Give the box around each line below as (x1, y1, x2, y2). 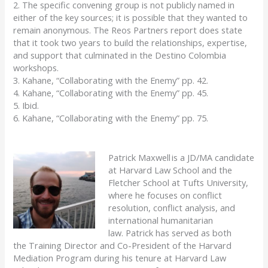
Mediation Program (13, 251, 92, 264)
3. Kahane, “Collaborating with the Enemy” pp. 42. (13, 74, 209, 87)
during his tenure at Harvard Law (92, 251, 227, 264)
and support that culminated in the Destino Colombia (13, 49, 227, 62)
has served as (153, 226, 213, 239)
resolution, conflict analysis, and (108, 201, 236, 214)
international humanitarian (108, 214, 214, 226)
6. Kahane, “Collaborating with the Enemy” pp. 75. (13, 112, 209, 124)
